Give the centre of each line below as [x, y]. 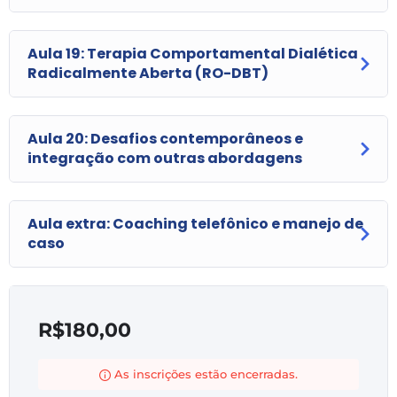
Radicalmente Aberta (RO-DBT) [148, 73]
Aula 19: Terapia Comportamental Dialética [193, 53]
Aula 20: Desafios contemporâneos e [165, 138]
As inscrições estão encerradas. [206, 374]
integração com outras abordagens [165, 158]
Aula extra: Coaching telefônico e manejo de [195, 223]
